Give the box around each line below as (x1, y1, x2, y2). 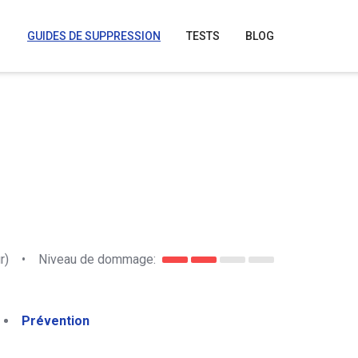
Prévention (22, 313, 89, 328)
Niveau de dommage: (38, 251, 156, 267)
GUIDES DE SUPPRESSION (27, 30, 161, 42)
